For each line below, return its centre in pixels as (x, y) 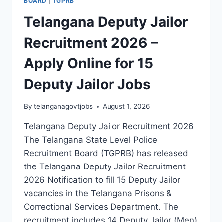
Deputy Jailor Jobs (87, 84)
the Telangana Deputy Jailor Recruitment (105, 167)
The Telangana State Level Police (90, 140)
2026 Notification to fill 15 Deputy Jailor (102, 180)
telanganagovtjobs (63, 106)
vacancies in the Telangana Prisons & (98, 194)
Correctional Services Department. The (101, 207)
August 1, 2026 (126, 106)
